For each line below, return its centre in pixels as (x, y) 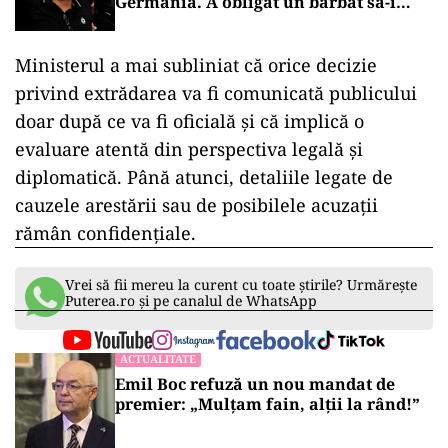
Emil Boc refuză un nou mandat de (255, 384)
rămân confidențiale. (105, 233)
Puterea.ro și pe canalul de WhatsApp (191, 300)
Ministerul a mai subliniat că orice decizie (196, 65)
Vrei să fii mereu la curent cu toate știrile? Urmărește (241, 284)
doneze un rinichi (186, 22)
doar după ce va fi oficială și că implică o (189, 121)
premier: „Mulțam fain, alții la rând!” (267, 404)
